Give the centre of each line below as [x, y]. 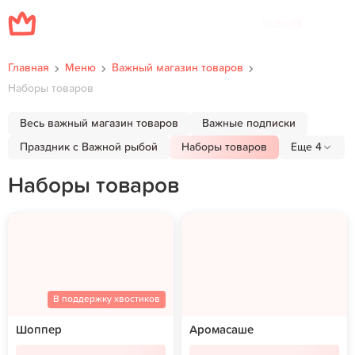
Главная [29, 68]
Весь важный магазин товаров [99, 124]
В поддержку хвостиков [107, 300]
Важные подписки [249, 124]
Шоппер [39, 330]
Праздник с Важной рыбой [89, 147]
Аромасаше [221, 330]
